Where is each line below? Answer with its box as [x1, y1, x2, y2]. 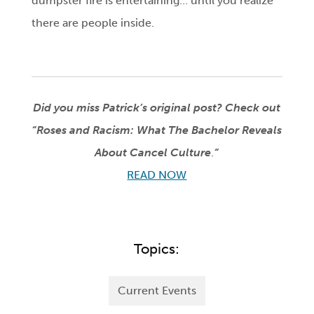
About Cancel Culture [95, 146, 212, 160]
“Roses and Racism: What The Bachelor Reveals [32, 123, 282, 137]
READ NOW [127, 168, 187, 182]
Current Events [117, 284, 196, 298]
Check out [225, 101, 281, 115]
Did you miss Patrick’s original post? [33, 101, 223, 115]
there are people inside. [32, 16, 158, 30]
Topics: [134, 240, 180, 258]
